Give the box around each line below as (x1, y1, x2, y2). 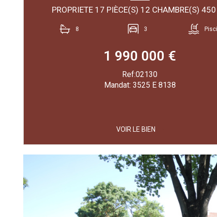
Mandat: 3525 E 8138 (104, 80, 176, 90)
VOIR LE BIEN (116, 125, 155, 133)
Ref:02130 (122, 69, 158, 79)
